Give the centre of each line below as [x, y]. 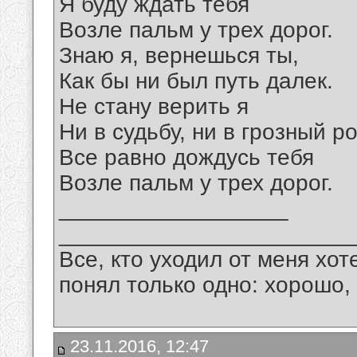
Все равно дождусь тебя [186, 158]
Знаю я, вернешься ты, [179, 56]
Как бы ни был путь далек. [196, 81]
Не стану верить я [154, 107]
